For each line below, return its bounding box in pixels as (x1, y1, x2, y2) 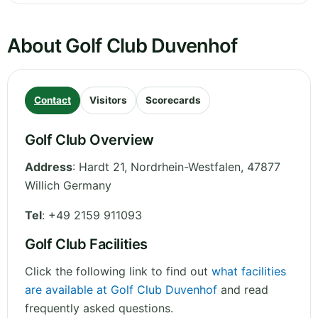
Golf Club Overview (25, 131, 154, 149)
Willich (25, 178, 60, 193)
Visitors (89, 94, 127, 106)
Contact (34, 94, 71, 106)
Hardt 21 (79, 160, 124, 175)
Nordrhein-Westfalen (131, 160, 241, 175)
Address (25, 160, 72, 175)
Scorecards (146, 94, 201, 106)
